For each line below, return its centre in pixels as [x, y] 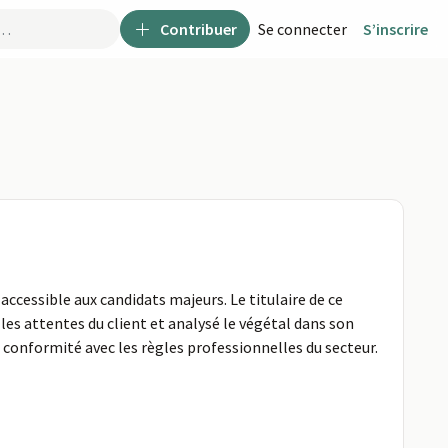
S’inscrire [395, 28]
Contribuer [198, 28]
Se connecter [302, 28]
